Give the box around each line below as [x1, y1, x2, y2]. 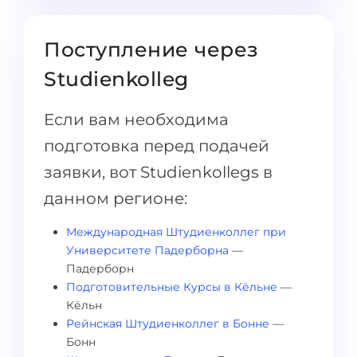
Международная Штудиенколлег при [66, 225, 286, 239]
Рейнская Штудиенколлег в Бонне [66, 316, 269, 331]
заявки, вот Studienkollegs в [44, 163, 273, 182]
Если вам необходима [44, 110, 229, 129]
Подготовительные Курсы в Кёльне [66, 280, 277, 294]
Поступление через [44, 37, 259, 61]
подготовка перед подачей [44, 136, 269, 155]
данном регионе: [44, 189, 187, 208]
